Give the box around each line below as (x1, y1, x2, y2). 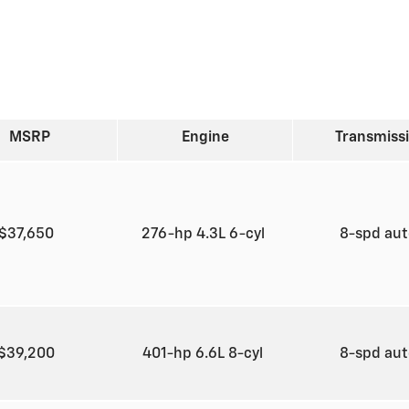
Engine (181, 131, 229, 146)
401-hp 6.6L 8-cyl (142, 347, 267, 362)
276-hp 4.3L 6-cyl (141, 227, 268, 243)
